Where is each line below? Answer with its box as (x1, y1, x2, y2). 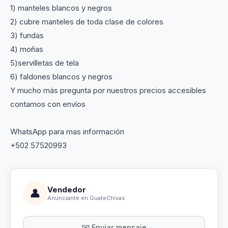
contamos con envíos (10, 99, 85, 109)
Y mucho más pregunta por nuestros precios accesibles (10, 85, 206, 95)
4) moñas (10, 44, 43, 54)
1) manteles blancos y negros (10, 3, 112, 13)
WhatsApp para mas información (10, 126, 124, 136)
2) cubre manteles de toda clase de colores (10, 16, 163, 26)
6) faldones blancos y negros (10, 71, 112, 81)
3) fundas (10, 30, 44, 40)
